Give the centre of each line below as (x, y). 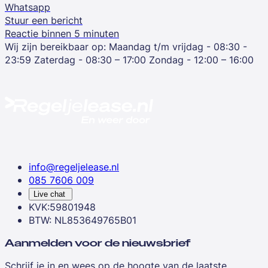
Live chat (49, 194)
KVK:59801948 (62, 207)
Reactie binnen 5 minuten (62, 33)
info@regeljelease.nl (74, 167)
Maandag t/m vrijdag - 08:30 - (178, 46)
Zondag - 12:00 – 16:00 (201, 60)
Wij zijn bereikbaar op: (55, 46)
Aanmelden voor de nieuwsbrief (98, 243)
